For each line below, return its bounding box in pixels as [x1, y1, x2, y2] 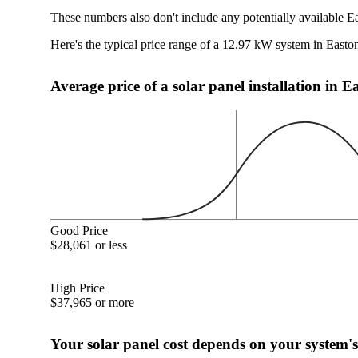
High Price [50, 280, 105, 295]
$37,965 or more [50, 295, 135, 309]
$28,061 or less [50, 237, 128, 252]
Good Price [50, 223, 109, 237]
